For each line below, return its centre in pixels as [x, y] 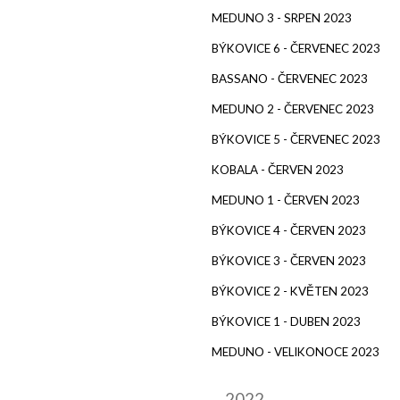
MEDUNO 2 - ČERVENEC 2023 [293, 108]
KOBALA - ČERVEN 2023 [278, 169]
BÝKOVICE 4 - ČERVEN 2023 [289, 230]
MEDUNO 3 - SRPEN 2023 [282, 17]
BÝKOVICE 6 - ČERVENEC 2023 [296, 48]
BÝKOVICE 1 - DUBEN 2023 [286, 321]
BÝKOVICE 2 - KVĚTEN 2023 [290, 291]
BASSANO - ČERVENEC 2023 [290, 78]
